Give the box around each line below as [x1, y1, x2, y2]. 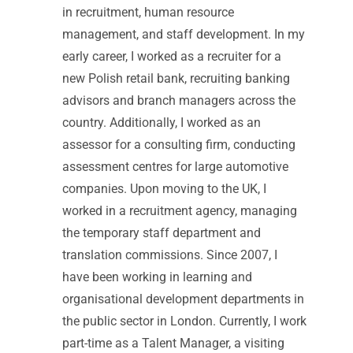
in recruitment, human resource [62, 5, 234, 20]
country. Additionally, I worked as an [62, 115, 261, 130]
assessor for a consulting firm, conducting [62, 137, 295, 152]
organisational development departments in [62, 292, 304, 307]
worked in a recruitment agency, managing [62, 203, 297, 218]
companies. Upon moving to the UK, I [62, 181, 266, 196]
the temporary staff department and [62, 225, 261, 240]
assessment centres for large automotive [62, 159, 288, 174]
